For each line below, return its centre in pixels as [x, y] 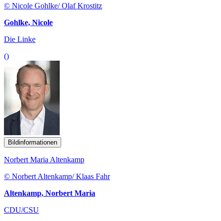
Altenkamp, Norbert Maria [50, 193]
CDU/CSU [21, 210]
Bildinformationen [33, 142]
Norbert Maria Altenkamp [44, 159]
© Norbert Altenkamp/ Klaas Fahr [57, 176]
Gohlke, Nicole [28, 22]
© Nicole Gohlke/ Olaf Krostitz [53, 5]
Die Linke [20, 39]
